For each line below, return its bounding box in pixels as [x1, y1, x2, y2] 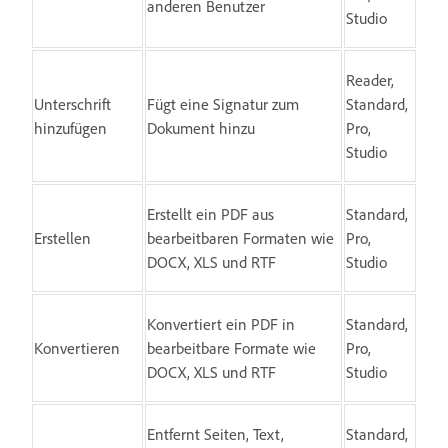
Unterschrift [34, 93, 111, 114]
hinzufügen [34, 117, 107, 138]
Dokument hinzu [147, 117, 255, 138]
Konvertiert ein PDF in [147, 313, 295, 334]
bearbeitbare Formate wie [147, 337, 316, 358]
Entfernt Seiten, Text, [147, 423, 284, 444]
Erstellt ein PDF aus [147, 203, 274, 224]
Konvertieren [34, 337, 120, 358]
